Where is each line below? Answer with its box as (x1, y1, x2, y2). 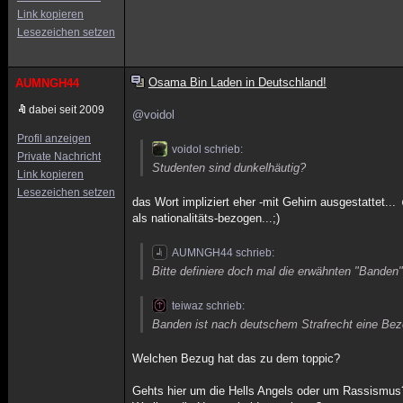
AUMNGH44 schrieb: (172, 246, 275, 259)
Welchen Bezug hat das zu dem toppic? (132, 352, 341, 365)
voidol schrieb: (172, 143, 244, 156)
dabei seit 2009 (29, 103, 104, 116)
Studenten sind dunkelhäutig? (152, 161, 307, 175)
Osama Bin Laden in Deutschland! (148, 76, 327, 89)
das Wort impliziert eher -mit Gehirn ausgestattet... (132, 195, 400, 209)
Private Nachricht (17, 150, 101, 163)
